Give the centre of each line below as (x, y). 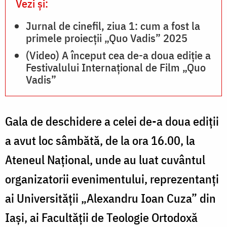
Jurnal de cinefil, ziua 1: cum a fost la (113, 25)
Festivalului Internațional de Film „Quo (116, 67)
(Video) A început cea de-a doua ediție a (118, 55)
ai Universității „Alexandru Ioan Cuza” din (110, 198)
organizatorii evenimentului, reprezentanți (112, 179)
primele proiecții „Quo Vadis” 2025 (107, 37)
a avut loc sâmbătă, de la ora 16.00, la (100, 140)
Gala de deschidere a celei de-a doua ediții (112, 121)
